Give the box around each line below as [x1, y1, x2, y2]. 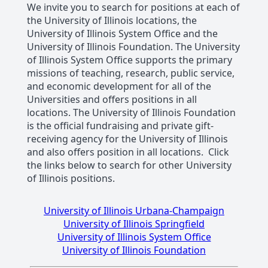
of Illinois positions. [26, 172, 120, 185]
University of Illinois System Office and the [26, 27, 218, 41]
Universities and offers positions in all [26, 93, 197, 106]
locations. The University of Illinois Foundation [26, 106, 236, 120]
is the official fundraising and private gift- [26, 119, 214, 133]
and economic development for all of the [26, 80, 211, 93]
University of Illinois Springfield [63, 217, 205, 231]
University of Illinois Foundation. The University [26, 40, 240, 54]
